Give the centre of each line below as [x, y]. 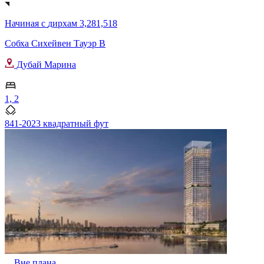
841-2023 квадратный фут [57, 124]
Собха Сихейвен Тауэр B [55, 44]
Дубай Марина [45, 65]
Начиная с [26, 24]
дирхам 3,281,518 [82, 24]
